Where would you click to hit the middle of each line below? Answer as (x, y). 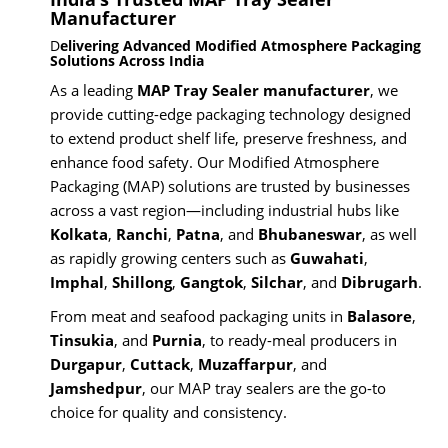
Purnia (177, 339)
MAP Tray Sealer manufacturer (253, 89)
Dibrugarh (379, 281)
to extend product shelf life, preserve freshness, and (228, 137)
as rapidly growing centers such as (170, 257)
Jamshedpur (96, 387)
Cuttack (160, 363)
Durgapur (86, 363)
